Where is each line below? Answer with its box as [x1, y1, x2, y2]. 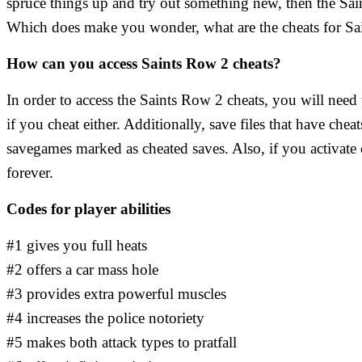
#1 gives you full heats [6, 237, 147, 255]
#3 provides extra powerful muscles [6, 285, 226, 303]
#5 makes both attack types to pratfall [6, 334, 237, 351]
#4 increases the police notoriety [6, 309, 204, 327]
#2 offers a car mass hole [6, 261, 158, 279]
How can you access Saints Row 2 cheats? [6, 55, 281, 73]
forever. [6, 164, 53, 182]
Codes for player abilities [6, 200, 170, 218]
